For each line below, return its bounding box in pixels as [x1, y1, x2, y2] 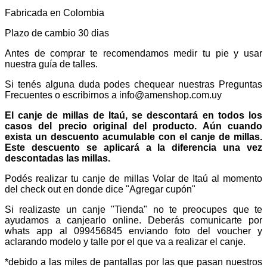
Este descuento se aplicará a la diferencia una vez [5, 142, 262, 153]
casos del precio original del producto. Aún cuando [5, 120, 262, 131]
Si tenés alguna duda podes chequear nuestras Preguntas [5, 79, 262, 89]
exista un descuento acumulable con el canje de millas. [5, 131, 262, 142]
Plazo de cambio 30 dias [5, 27, 109, 38]
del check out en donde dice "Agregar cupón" [5, 184, 195, 194]
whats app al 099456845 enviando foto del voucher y [5, 225, 262, 236]
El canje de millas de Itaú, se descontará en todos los [5, 110, 262, 120]
